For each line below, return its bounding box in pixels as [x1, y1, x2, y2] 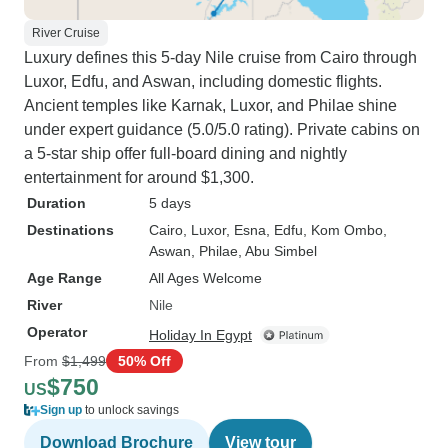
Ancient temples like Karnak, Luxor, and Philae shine [24, 97, 397, 114]
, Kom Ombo [303, 222, 383, 238]
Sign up [40, 403, 82, 417]
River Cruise [32, 26, 100, 40]
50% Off [118, 352, 171, 369]
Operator [27, 324, 87, 340]
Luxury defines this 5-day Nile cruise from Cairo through [24, 49, 417, 66]
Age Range [27, 270, 102, 286]
